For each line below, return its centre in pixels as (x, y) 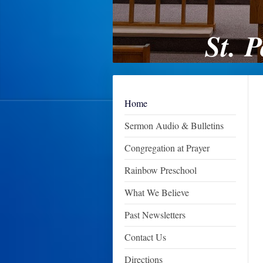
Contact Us (145, 237)
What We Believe (157, 192)
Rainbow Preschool (161, 170)
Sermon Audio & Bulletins (174, 125)
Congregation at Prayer (167, 148)
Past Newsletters (155, 215)
